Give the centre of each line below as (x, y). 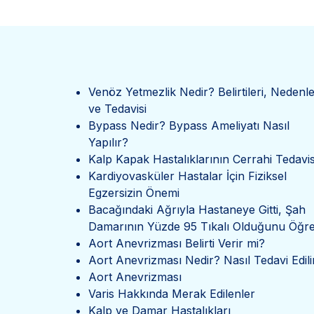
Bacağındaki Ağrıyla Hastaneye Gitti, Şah (197, 210)
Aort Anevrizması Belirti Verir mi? (176, 243)
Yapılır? (108, 142)
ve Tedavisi (117, 109)
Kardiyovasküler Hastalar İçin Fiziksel (187, 176)
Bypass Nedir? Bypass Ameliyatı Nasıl (189, 125)
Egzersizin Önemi (134, 193)
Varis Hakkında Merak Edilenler (171, 294)
